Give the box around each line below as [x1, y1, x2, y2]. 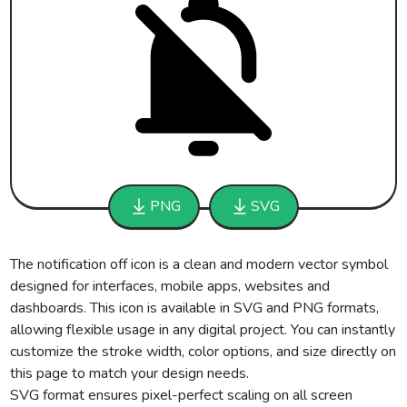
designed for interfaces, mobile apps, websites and [10, 276, 331, 296]
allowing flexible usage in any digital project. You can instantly [10, 320, 396, 340]
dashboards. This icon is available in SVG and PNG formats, [10, 298, 380, 318]
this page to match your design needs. [10, 363, 250, 383]
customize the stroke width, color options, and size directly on [10, 342, 397, 362]
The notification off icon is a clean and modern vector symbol [10, 254, 389, 274]
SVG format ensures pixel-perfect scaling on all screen [10, 385, 353, 405]
